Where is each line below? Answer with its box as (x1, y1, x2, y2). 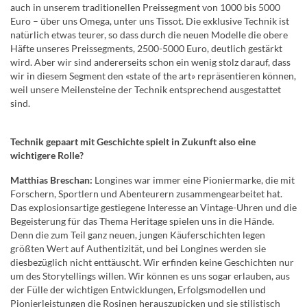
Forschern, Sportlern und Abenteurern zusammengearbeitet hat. (10, 187, 282, 199)
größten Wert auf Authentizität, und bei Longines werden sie (10, 242, 266, 254)
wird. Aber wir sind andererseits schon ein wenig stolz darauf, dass (10, 56, 291, 68)
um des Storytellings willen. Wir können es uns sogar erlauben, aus (10, 269, 290, 282)
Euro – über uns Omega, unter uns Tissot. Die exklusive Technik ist (10, 14, 289, 27)
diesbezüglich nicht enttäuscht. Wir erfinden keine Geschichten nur (10, 256, 294, 268)
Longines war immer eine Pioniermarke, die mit (93, 173, 295, 186)
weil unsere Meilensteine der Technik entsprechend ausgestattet (10, 83, 281, 95)
